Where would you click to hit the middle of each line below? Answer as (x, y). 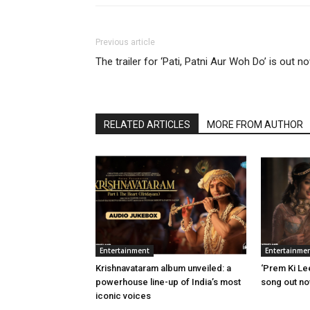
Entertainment (125, 250)
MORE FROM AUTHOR (255, 124)
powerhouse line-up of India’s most (168, 282)
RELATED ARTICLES (147, 124)
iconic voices (123, 295)
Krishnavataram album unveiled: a (163, 268)
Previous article (125, 42)
